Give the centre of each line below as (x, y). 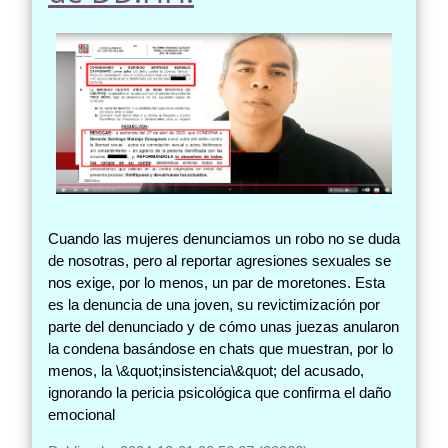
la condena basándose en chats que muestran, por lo (220, 348)
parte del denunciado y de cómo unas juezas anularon (223, 326)
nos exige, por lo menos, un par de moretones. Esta (216, 282)
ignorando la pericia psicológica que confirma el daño (219, 392)
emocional (81, 414)
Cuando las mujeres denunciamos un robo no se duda (224, 238)
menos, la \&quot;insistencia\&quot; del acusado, (206, 370)
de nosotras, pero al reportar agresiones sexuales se (219, 260)
